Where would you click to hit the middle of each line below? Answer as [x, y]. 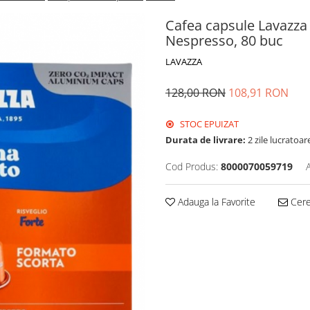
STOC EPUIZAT [208, 124]
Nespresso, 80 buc [224, 40]
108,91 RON [258, 93]
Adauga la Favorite [215, 202]
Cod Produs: [192, 166]
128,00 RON [195, 93]
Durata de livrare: [206, 140]
